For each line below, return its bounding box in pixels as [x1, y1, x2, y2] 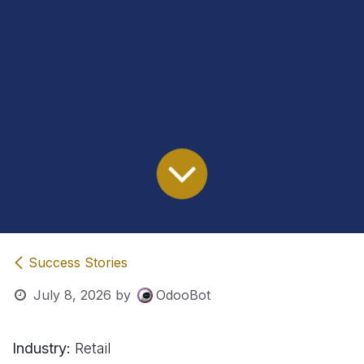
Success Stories [28, 254, 128, 271]
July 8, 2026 [32, 287, 111, 304]
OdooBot [155, 287, 210, 304]
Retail [71, 340, 111, 357]
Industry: [12, 340, 71, 357]
